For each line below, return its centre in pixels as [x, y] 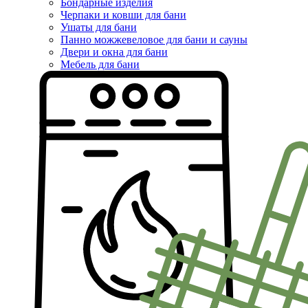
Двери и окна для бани [114, 52]
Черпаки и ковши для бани [123, 15]
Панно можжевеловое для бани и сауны [154, 40]
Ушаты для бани [99, 27]
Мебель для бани [100, 65]
